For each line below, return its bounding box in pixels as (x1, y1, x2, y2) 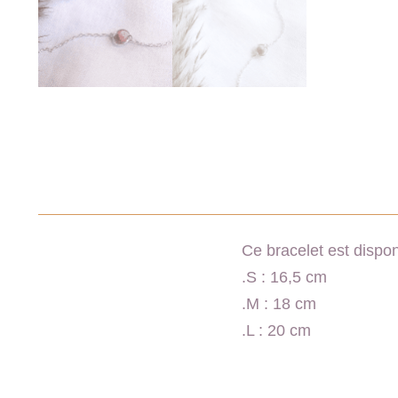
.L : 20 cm (242, 321, 311, 339)
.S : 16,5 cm (242, 267, 327, 286)
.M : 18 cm (242, 294, 316, 313)
